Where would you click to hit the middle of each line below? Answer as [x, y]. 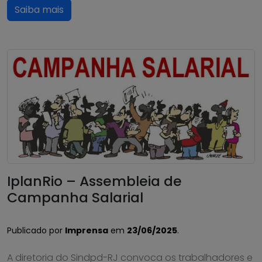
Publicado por [36, 230]
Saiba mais [39, 10]
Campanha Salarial [75, 197]
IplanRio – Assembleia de [94, 181]
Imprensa [87, 230]
